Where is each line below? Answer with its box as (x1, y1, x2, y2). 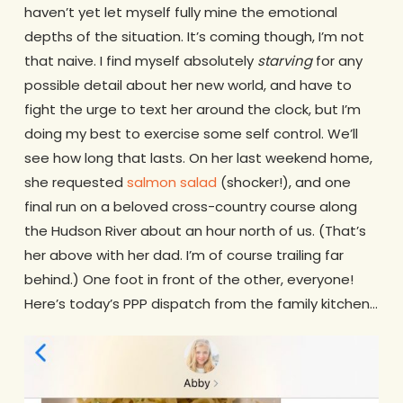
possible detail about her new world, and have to (23, 75, 352, 94)
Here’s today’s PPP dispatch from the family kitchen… (23, 293, 378, 313)
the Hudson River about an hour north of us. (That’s (23, 220, 366, 240)
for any (311, 50, 363, 70)
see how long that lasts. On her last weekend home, (23, 148, 372, 167)
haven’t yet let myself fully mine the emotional (23, 2, 337, 22)
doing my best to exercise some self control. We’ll (23, 123, 358, 143)
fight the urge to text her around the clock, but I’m (23, 99, 361, 119)
